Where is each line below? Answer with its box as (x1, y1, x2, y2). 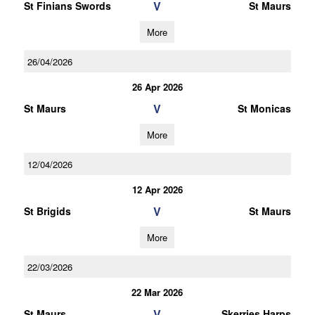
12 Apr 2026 (131, 183, 183, 196)
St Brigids (23, 204, 71, 218)
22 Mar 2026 (131, 285, 184, 299)
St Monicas (237, 101, 291, 115)
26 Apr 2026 (131, 80, 183, 94)
